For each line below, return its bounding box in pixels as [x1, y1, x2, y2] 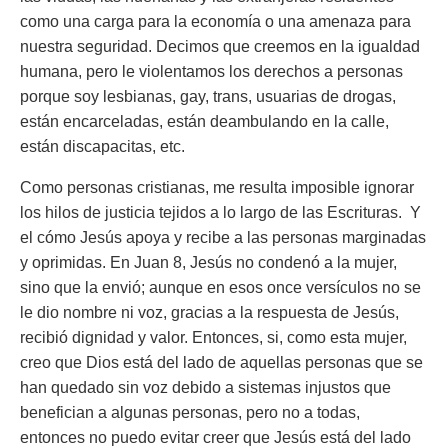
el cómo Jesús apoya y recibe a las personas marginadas [20, 229, 426, 246]
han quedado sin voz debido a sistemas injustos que [20, 379, 391, 396]
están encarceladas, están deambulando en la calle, [20, 113, 389, 130]
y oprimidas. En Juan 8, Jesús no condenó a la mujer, [20, 254, 397, 271]
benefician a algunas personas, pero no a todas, [20, 404, 360, 421]
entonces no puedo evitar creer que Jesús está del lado [20, 429, 411, 446]
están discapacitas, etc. [20, 138, 193, 155]
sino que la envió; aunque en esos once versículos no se [20, 279, 421, 296]
